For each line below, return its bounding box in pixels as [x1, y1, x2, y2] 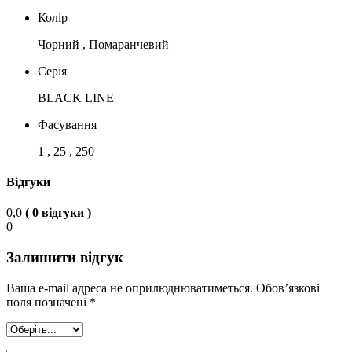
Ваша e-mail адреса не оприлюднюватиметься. [6, 280, 253, 295]
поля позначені [6, 295, 90, 309]
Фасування [38, 117, 97, 131]
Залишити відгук [6, 249, 123, 266]
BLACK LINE [38, 90, 114, 104]
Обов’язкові [256, 280, 320, 295]
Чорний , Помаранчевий [38, 37, 169, 51]
